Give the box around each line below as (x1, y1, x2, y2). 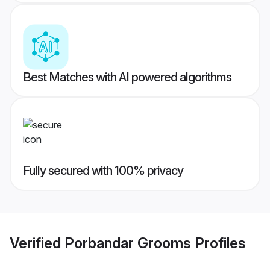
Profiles (191, 234, 246, 252)
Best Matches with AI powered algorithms (23, 70, 231, 85)
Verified (10, 234, 64, 252)
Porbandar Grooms (64, 234, 191, 252)
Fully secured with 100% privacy (23, 163, 183, 178)
